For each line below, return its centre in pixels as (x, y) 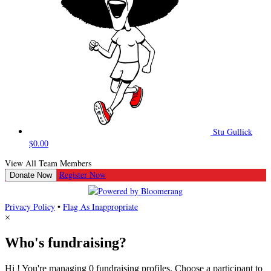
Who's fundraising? (66, 243)
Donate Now (31, 175)
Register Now (83, 174)
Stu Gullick (233, 131)
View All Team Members (48, 163)
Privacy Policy (30, 206)
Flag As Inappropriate (100, 206)
